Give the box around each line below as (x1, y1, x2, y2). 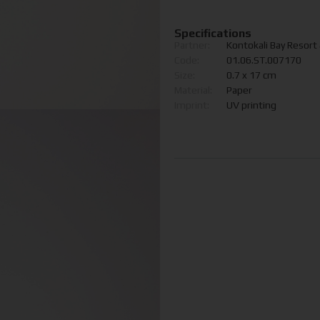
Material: (174, 84, 212, 96)
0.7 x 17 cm (226, 69, 276, 81)
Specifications (174, 26, 251, 40)
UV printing (226, 99, 276, 111)
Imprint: (174, 99, 209, 111)
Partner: (174, 39, 210, 51)
